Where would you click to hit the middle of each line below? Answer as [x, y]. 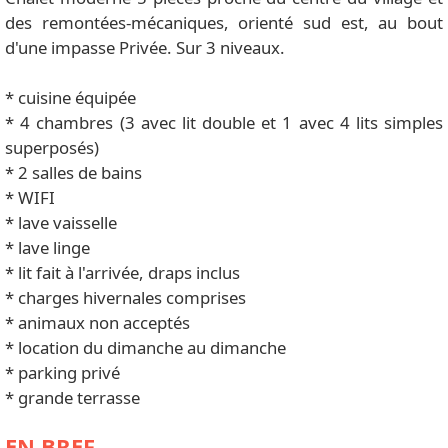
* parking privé [62, 372]
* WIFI [30, 197]
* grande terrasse [72, 397]
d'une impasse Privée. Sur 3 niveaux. [145, 47]
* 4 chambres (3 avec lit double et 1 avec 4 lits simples [224, 122]
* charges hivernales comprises [125, 297]
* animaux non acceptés [97, 322]
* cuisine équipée [70, 97]
